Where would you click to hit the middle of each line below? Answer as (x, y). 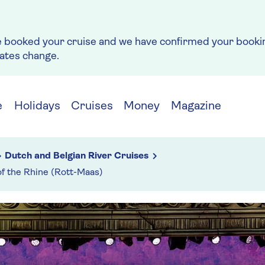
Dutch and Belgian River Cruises (77, 156)
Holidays (37, 106)
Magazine (196, 106)
